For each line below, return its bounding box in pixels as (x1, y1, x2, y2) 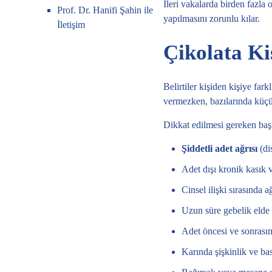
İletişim (57, 19, 86, 30)
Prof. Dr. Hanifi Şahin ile (57, 5, 154, 15)
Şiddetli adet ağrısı (181, 143, 257, 154)
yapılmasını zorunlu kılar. (163, 13, 260, 24)
